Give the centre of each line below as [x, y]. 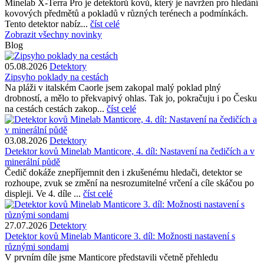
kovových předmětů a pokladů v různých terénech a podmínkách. [126, 13]
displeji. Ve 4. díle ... [44, 194]
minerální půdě [32, 162]
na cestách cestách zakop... [56, 109]
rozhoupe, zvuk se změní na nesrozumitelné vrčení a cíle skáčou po [129, 183]
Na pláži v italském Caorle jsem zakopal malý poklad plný [113, 88]
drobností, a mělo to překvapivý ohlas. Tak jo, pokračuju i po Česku [131, 98]
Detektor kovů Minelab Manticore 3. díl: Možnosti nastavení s [120, 236]
